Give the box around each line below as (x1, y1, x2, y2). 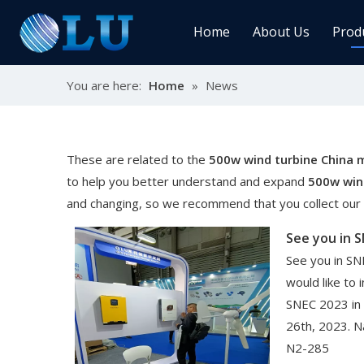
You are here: (67, 77, 141, 93)
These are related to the (67, 151, 209, 167)
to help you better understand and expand (67, 173, 308, 189)
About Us (252, 23, 310, 41)
